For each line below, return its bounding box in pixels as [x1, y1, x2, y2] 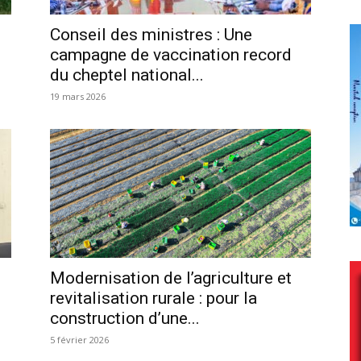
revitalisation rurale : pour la [50, 288, 257, 308]
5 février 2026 [50, 333, 109, 346]
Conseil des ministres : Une [50, 24, 252, 44]
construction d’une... [50, 308, 200, 328]
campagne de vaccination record [50, 44, 292, 64]
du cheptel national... [50, 64, 204, 85]
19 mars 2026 [50, 89, 106, 102]
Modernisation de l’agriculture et [50, 268, 292, 288]
